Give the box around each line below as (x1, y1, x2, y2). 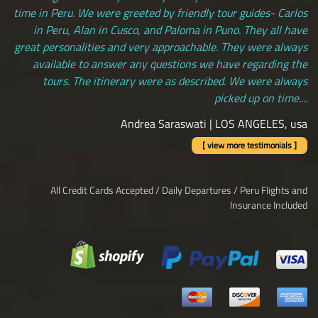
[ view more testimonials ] (202, 138, 297, 152)
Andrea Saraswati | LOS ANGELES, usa (121, 114, 307, 132)
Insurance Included (230, 197, 307, 212)
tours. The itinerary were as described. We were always (43, 72, 307, 89)
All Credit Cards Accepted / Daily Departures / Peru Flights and (50, 182, 307, 197)
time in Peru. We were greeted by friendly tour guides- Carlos (13, 4, 307, 21)
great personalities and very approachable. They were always (14, 38, 307, 55)
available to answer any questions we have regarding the (33, 55, 307, 72)
